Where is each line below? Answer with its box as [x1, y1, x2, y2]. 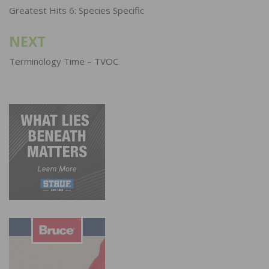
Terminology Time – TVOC [9, 55, 118, 67]
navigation [8, 1, 83, 23]
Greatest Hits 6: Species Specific [9, 4, 144, 16]
